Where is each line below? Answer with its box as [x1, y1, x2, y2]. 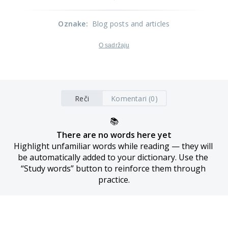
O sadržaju [99, 42, 129, 49]
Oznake [58, 19, 86, 28]
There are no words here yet [56, 129, 172, 140]
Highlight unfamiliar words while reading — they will [13, 140, 213, 152]
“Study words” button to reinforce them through [20, 163, 206, 174]
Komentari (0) [111, 93, 158, 103]
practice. [98, 174, 130, 185]
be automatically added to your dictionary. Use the [18, 152, 208, 163]
